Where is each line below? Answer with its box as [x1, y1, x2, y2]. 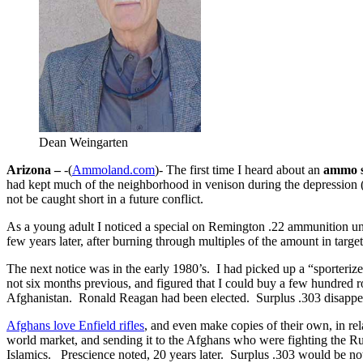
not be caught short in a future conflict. [6, 191, 203, 206]
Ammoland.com [72, 162, 155, 177]
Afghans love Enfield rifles [6, 318, 144, 332]
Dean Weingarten [39, 135, 128, 149]
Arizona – [6, 162, 61, 177]
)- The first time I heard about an [155, 162, 323, 177]
